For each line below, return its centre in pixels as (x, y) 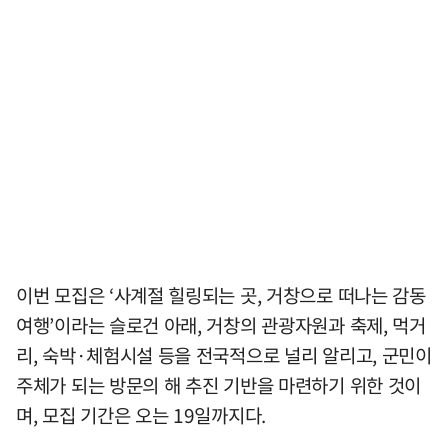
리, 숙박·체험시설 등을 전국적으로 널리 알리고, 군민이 (224, 355)
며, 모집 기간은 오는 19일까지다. (141, 415)
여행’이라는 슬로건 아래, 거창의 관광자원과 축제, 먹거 (221, 325)
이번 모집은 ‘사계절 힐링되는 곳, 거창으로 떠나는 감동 (221, 295)
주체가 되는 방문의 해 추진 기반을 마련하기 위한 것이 (219, 385)
